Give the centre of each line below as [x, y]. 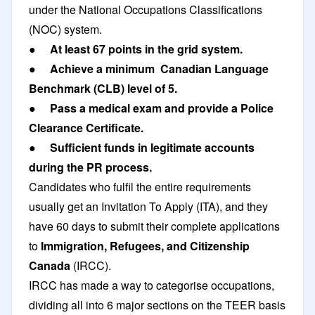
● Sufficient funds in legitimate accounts [142, 147]
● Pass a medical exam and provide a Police [151, 108]
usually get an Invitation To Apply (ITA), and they [148, 206]
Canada [50, 265]
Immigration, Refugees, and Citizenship [145, 245]
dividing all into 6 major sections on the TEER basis [157, 304]
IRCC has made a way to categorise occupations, [152, 285]
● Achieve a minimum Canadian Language [149, 68]
